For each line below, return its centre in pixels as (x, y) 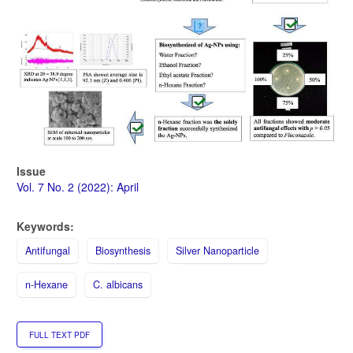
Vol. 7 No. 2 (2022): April (78, 187)
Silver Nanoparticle (217, 251)
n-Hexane (46, 285)
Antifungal (48, 251)
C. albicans (118, 285)
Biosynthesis (123, 251)
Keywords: (45, 227)
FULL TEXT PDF (59, 335)
